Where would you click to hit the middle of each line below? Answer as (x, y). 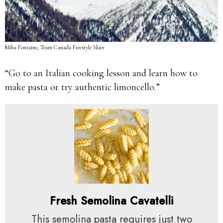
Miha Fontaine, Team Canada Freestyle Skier (55, 47)
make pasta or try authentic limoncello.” (82, 87)
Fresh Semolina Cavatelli (111, 201)
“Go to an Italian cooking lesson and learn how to (101, 73)
